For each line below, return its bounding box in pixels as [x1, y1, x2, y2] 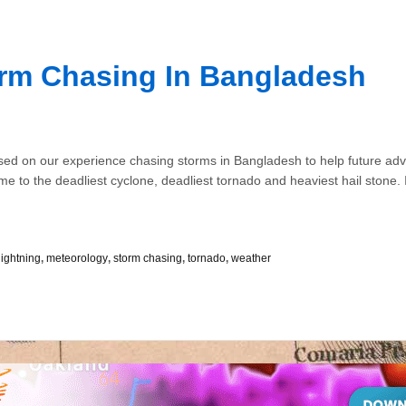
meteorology [46, 252, 108, 266]
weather [231, 252, 271, 266]
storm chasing [113, 252, 182, 266]
